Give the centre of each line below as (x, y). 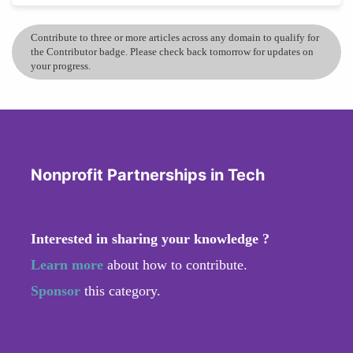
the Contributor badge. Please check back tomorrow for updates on (172, 51)
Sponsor (58, 290)
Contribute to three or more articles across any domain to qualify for (175, 37)
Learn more (67, 264)
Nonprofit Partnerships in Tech (148, 175)
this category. (123, 290)
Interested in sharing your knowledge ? (150, 238)
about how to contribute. (175, 264)
